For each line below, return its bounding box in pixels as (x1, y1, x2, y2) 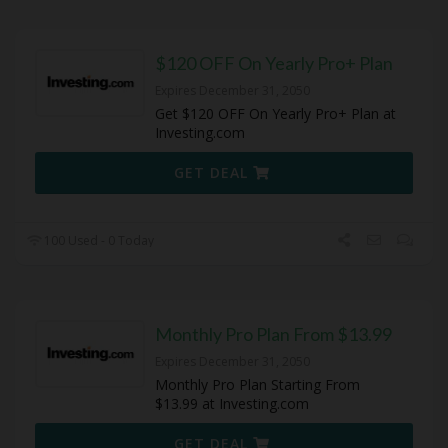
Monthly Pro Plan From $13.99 (155, 322, 392, 345)
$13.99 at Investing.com (155, 393, 309, 413)
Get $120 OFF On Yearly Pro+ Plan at (155, 103, 396, 123)
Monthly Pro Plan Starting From (155, 374, 360, 394)
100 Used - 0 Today (41, 231, 155, 249)
